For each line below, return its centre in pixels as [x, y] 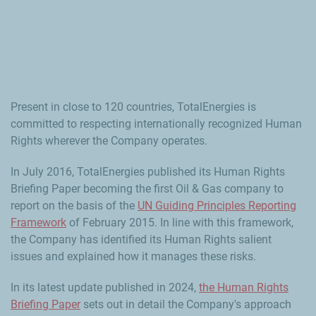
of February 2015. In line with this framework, [180, 223]
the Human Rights [244, 288]
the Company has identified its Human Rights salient [141, 240]
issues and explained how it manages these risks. [133, 257]
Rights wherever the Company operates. [109, 141]
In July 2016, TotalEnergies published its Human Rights [148, 172]
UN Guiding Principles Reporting [217, 206]
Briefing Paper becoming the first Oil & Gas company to [147, 189]
